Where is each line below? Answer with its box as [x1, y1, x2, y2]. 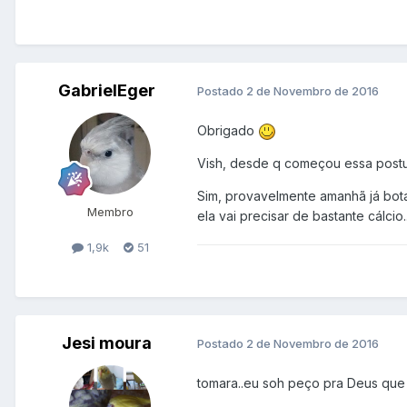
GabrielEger [57, 80, 155, 100]
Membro [86, 203, 134, 219]
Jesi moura [61, 333, 152, 352]
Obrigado [197, 122, 258, 138]
